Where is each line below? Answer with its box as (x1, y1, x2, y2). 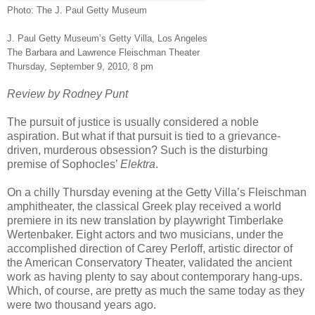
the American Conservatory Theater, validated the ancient (7, 257, 292, 269)
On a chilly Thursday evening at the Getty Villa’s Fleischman (7, 186, 307, 199)
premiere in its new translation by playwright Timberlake (7, 214, 283, 227)
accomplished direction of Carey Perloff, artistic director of (7, 243, 292, 255)
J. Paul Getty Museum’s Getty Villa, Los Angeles (7, 33, 207, 44)
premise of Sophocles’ (7, 158, 120, 171)
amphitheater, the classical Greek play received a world (7, 200, 281, 213)
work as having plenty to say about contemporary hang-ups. (7, 271, 302, 283)
